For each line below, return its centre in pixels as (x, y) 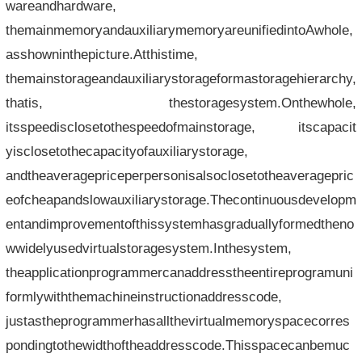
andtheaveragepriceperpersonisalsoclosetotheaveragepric (179, 175)
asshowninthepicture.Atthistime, (101, 54)
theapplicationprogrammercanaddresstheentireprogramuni (179, 272)
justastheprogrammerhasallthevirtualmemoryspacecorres (177, 321)
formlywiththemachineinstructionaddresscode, (143, 297)
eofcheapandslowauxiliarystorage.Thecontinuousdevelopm (181, 200)
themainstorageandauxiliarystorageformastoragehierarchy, (181, 78)
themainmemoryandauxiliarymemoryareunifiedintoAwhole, (179, 30)
